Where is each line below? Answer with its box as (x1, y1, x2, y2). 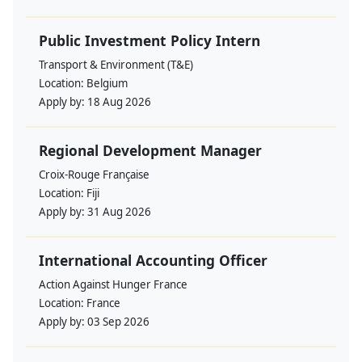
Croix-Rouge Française (39, 167, 149, 183)
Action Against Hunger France (39, 277, 187, 293)
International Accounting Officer (39, 250, 267, 271)
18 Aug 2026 (87, 95, 151, 110)
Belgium (86, 76, 128, 91)
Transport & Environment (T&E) (39, 57, 193, 73)
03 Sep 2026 (87, 314, 149, 330)
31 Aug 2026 (87, 204, 151, 220)
